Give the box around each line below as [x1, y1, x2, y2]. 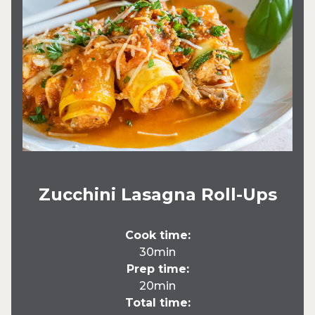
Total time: [124, 296, 191, 309]
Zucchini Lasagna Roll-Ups [38, 184, 277, 205]
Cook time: [124, 229, 191, 242]
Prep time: [126, 262, 189, 276]
